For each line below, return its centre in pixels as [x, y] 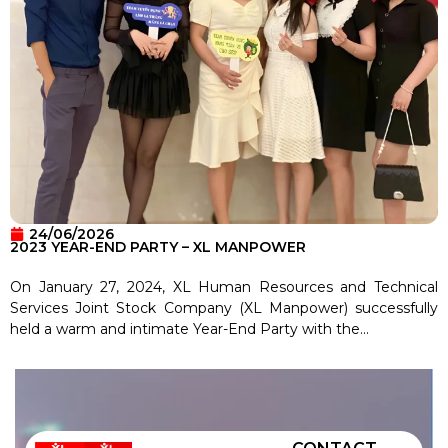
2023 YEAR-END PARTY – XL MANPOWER [158, 246]
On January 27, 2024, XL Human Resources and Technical [224, 286]
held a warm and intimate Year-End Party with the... [189, 328]
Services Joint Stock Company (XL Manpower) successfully [224, 307]
